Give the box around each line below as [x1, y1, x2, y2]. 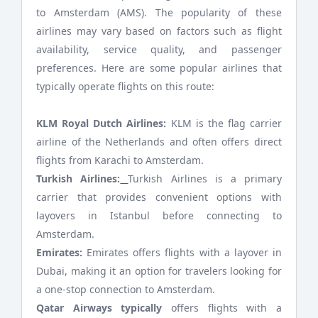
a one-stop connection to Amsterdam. [36, 283, 216, 297]
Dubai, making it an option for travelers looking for [36, 264, 282, 278]
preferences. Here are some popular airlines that [36, 61, 282, 75]
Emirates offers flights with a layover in [87, 246, 282, 260]
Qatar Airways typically [36, 301, 163, 315]
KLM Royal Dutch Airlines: [36, 116, 171, 131]
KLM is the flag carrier [170, 116, 282, 131]
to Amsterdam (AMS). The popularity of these [36, 6, 282, 20]
